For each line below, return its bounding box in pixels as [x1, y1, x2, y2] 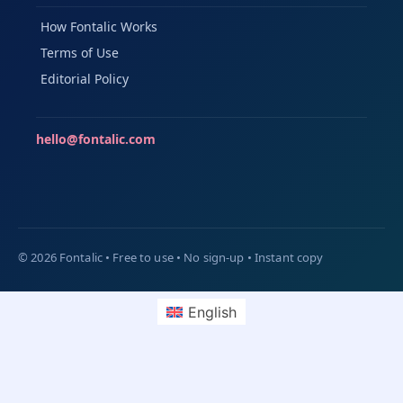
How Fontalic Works [40, 18, 157, 36]
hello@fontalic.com [36, 130, 156, 148]
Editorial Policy [40, 70, 129, 88]
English [188, 302, 237, 321]
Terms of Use [40, 44, 119, 62]
